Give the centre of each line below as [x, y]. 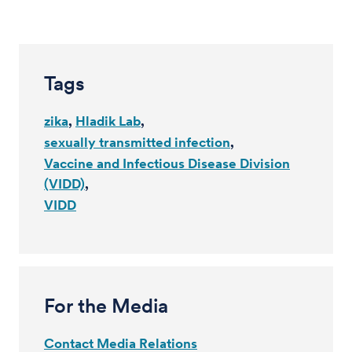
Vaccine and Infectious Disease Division [167, 163]
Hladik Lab [108, 121]
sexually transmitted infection [137, 142]
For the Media [106, 306]
